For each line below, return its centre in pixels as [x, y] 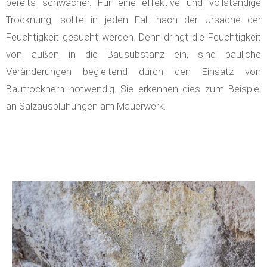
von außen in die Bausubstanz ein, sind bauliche [133, 54]
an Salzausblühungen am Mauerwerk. [86, 106]
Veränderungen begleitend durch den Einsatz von [133, 72]
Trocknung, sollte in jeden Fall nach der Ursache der [133, 20]
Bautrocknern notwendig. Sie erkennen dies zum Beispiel [133, 89]
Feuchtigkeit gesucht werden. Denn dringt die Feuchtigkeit [133, 37]
